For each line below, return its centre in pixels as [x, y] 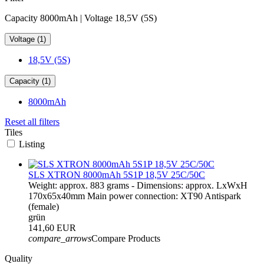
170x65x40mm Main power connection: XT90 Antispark [135, 196]
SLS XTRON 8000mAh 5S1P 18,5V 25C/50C [117, 174]
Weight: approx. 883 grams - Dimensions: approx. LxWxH [138, 185]
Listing [32, 144]
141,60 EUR [52, 227]
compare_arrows [60, 238]
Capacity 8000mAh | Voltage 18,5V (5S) [81, 18]
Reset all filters [32, 121]
